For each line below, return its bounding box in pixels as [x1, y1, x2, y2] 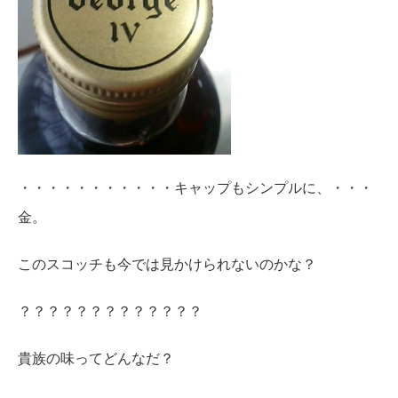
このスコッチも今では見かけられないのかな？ [18, 254, 316, 273]
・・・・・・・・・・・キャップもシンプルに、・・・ [18, 178, 373, 196]
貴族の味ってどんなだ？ [18, 348, 174, 367]
